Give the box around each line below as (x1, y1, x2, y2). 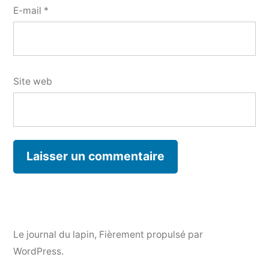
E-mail (13, 4, 44, 16)
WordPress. (13, 246, 64, 258)
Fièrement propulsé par (99, 229, 203, 241)
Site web (13, 75, 52, 87)
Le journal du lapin (13, 229, 94, 241)
